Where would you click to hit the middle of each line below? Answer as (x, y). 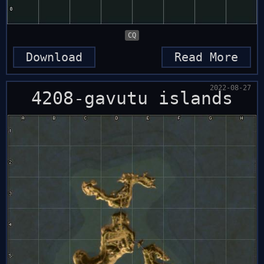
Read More (206, 57)
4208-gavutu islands (132, 98)
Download (54, 57)
